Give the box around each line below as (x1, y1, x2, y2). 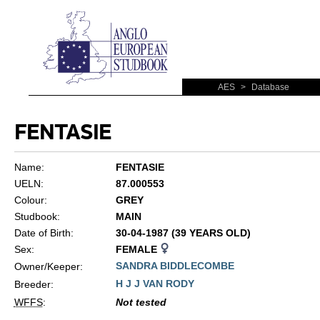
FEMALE (115, 244, 160, 255)
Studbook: (14, 211, 60, 222)
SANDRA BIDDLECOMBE (115, 260, 234, 271)
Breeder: (14, 279, 54, 290)
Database (249, 82, 289, 92)
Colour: (14, 194, 47, 206)
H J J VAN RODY (115, 278, 194, 289)
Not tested (115, 296, 166, 308)
